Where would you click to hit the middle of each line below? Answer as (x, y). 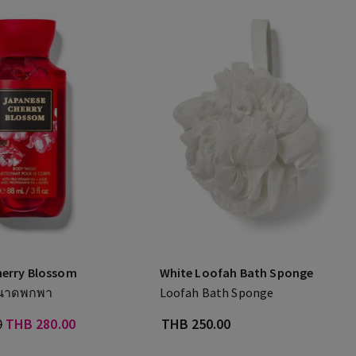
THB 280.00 (40, 324)
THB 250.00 (196, 324)
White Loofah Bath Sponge (236, 273)
